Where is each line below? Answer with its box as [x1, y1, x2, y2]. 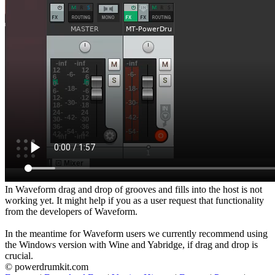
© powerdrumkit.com [5, 261, 88, 272]
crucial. [5, 250, 33, 261]
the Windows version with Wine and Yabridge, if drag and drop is [5, 239, 258, 250]
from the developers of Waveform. [5, 206, 137, 217]
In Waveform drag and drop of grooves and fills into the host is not [5, 184, 262, 195]
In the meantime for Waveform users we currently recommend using [5, 228, 268, 239]
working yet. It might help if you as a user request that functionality [5, 195, 264, 206]
